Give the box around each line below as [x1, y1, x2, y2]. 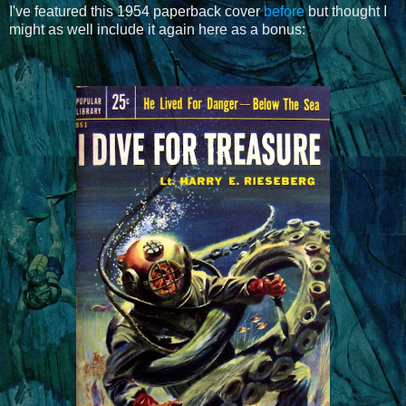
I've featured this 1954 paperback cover [9, 4, 264, 20]
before [264, 4, 304, 20]
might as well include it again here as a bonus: [9, 22, 305, 38]
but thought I [304, 4, 387, 20]
